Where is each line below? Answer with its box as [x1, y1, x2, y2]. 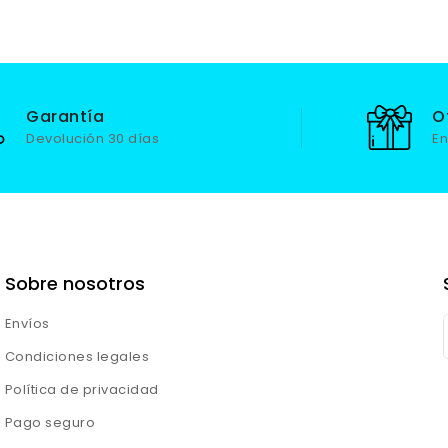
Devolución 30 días [26, 128, 159, 148]
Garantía [26, 104, 104, 128]
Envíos [4, 313, 50, 333]
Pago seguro [4, 412, 96, 432]
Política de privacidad [4, 379, 159, 399]
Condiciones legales [4, 346, 150, 366]
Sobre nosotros [4, 270, 145, 296]
